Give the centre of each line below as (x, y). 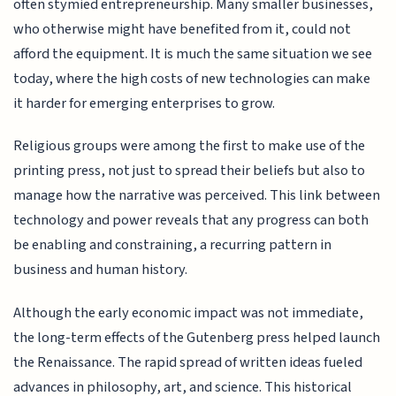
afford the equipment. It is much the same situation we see (193, 54)
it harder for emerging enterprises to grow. (145, 104)
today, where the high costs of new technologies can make (192, 79)
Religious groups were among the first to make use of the (190, 146)
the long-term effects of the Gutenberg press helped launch (197, 337)
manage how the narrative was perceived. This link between (197, 196)
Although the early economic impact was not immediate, (189, 312)
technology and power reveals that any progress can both (191, 221)
